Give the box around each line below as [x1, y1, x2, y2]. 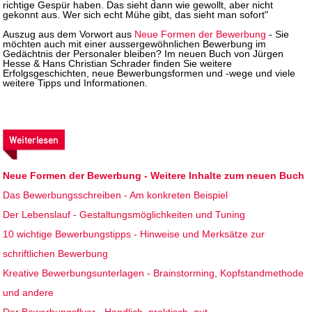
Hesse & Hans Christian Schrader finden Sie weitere [3, 58, 233, 70]
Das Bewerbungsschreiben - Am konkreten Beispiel [3, 189, 228, 201]
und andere [3, 286, 54, 298]
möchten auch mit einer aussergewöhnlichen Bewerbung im [3, 38, 267, 50]
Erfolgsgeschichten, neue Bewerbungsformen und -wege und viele [3, 68, 296, 79]
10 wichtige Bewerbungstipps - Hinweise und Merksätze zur [3, 228, 265, 240]
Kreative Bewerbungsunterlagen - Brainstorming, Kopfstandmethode [3, 267, 304, 279]
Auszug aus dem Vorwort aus [3, 29, 135, 40]
